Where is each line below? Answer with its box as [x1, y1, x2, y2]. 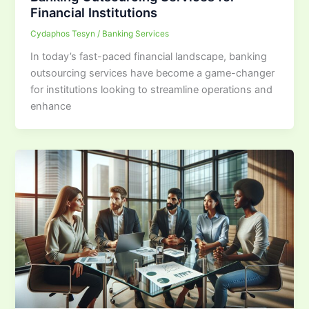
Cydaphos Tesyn [30, 28, 98, 39]
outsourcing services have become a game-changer [30, 66, 275, 79]
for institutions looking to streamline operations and [30, 83, 273, 96]
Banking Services [102, 28, 170, 39]
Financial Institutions [30, 4, 158, 20]
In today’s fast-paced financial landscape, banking [30, 50, 268, 63]
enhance [30, 99, 72, 112]
